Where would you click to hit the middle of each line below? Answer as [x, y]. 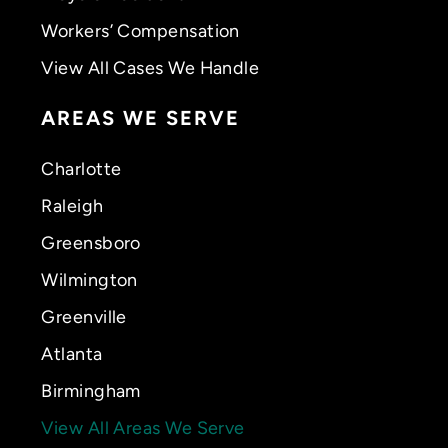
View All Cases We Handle [150, 68]
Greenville [84, 317]
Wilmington [89, 280]
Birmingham [91, 391]
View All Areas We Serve [143, 428]
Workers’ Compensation [140, 31]
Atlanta [72, 354]
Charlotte [81, 169]
